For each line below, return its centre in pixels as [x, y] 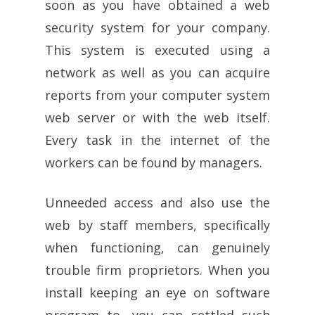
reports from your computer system [157, 95]
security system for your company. [157, 27]
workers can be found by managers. [154, 162]
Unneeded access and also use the [157, 202]
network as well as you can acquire [157, 72]
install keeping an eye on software [157, 292]
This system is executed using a [157, 50]
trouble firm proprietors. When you [157, 270]
